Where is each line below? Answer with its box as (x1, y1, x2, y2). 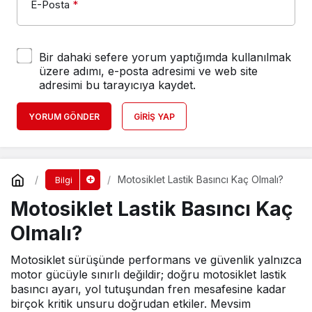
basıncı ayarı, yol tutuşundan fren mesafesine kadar (10, 281, 286, 296)
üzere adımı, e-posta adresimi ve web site (39, 63, 258, 78)
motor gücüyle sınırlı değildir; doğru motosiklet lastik (10, 267, 286, 281)
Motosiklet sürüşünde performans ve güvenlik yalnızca (10, 252, 302, 267)
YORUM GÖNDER (29, 111, 100, 122)
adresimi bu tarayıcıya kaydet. (39, 77, 196, 92)
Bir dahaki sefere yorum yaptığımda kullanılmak (39, 49, 291, 64)
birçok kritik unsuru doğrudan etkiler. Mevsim (10, 296, 251, 311)
